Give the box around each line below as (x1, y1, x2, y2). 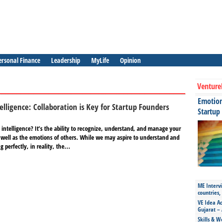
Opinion (120, 55, 141, 65)
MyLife (91, 55, 109, 65)
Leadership (51, 55, 80, 65)
